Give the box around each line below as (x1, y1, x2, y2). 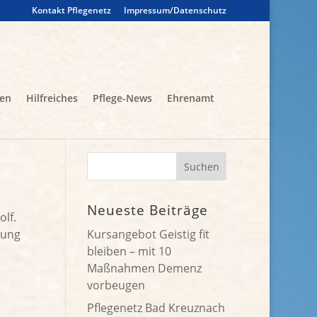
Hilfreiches (26, 91, 79, 105)
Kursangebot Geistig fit (87, 226, 210, 242)
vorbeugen (87, 277, 146, 293)
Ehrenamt (167, 91, 215, 105)
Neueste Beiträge (87, 201, 209, 219)
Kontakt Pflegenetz (32, 4, 112, 16)
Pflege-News (93, 91, 153, 105)
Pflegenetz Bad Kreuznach (87, 300, 226, 316)
